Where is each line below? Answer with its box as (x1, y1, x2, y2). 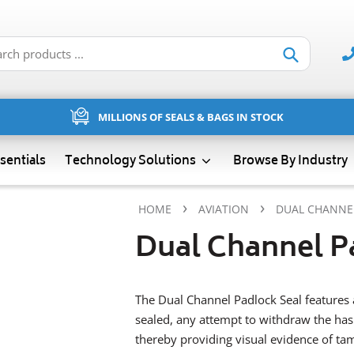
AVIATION (198, 201, 250, 217)
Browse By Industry (232, 150, 350, 172)
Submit (282, 53, 326, 70)
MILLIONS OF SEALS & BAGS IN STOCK (98, 109, 284, 124)
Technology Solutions (64, 150, 198, 172)
